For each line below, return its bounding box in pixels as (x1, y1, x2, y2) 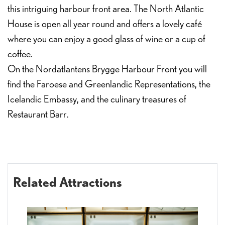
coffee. (8, 49, 33, 59)
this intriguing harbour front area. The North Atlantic (8, 4, 204, 14)
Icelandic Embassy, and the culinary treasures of (8, 94, 186, 104)
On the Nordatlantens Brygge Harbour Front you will (8, 64, 207, 74)
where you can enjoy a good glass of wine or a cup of (8, 34, 205, 44)
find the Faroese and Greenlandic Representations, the (8, 79, 210, 89)
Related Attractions (13, 175, 122, 189)
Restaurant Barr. (8, 109, 69, 120)
